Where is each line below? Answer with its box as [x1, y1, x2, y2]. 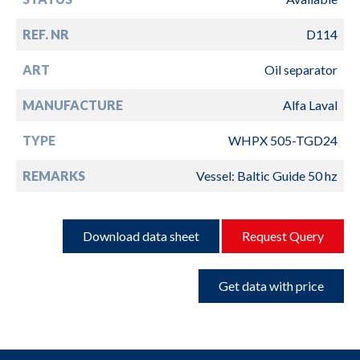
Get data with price [219, 277, 324, 293]
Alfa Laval [283, 96, 337, 112]
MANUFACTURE [22, 96, 123, 112]
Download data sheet [83, 227, 199, 243]
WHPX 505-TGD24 [228, 132, 337, 148]
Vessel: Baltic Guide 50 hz [196, 167, 337, 183]
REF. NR [22, 26, 69, 42]
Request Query [242, 227, 324, 243]
